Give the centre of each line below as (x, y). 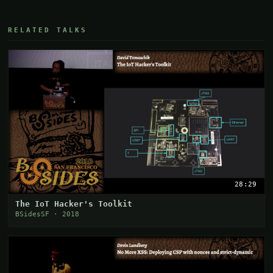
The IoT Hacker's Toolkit (74, 204)
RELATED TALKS (48, 30)
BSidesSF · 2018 (48, 214)
